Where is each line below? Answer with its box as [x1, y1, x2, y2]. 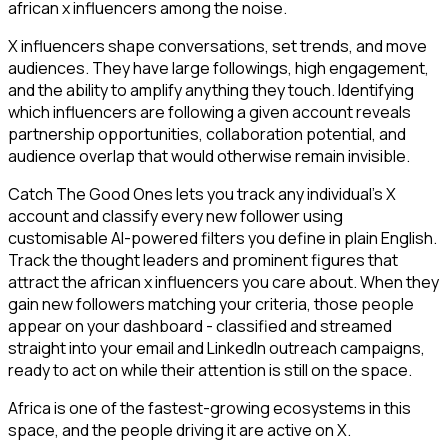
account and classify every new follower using [8, 205, 343, 228]
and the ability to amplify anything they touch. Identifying [8, 79, 414, 102]
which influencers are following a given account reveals [8, 101, 411, 124]
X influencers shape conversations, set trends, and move [8, 35, 427, 58]
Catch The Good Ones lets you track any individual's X [8, 183, 396, 206]
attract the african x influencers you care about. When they [8, 271, 439, 294]
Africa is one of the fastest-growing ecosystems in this [8, 397, 411, 420]
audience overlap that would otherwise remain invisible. [8, 145, 410, 168]
